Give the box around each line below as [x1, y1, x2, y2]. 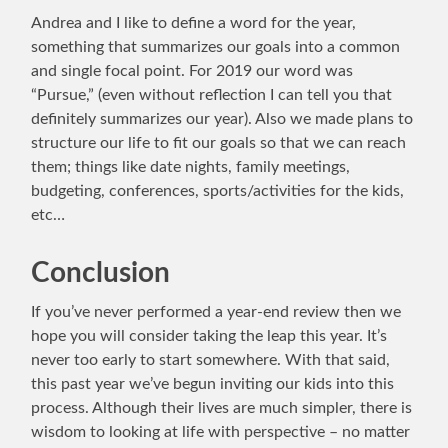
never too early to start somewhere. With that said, [31, 352, 391, 369]
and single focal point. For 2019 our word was [31, 63, 354, 80]
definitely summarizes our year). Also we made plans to [31, 111, 414, 128]
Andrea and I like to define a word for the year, [31, 15, 357, 32]
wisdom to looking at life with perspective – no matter [31, 424, 411, 441]
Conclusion [31, 259, 171, 288]
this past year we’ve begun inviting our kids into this [31, 376, 395, 393]
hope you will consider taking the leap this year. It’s [31, 328, 388, 345]
